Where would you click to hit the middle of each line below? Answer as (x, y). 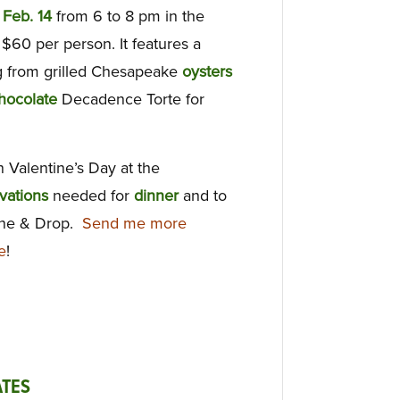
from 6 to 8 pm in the (128, 16)
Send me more (134, 224)
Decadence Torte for (131, 99)
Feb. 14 (27, 16)
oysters (207, 71)
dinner (156, 196)
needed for (91, 196)
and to (203, 196)
